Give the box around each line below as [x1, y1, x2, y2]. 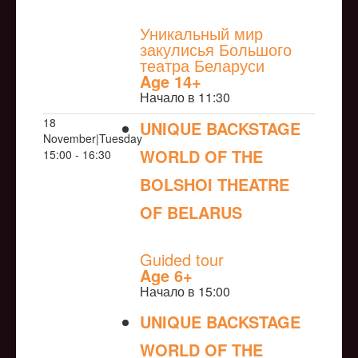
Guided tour [140, 248, 224, 272]
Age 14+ [140, 70, 201, 93]
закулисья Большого [140, 38, 292, 62]
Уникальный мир [140, 22, 263, 46]
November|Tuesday [43, 130, 142, 147]
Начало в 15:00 [140, 282, 230, 301]
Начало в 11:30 [140, 88, 230, 107]
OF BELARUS [140, 201, 242, 225]
